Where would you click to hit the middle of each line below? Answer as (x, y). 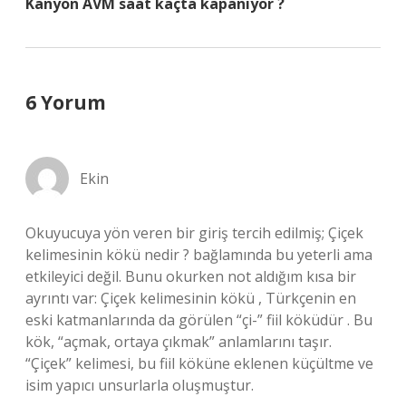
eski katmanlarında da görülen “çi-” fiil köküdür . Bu (199, 320)
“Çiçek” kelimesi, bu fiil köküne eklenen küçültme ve (199, 363)
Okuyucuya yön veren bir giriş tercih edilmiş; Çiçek (194, 233)
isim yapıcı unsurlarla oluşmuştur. (140, 385)
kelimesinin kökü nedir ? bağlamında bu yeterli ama (199, 255)
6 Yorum (66, 102)
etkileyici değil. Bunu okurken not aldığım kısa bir (191, 276)
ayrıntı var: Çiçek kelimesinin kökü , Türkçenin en (191, 298)
